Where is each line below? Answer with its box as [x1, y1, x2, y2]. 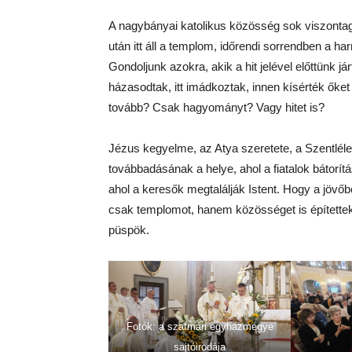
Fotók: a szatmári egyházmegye [126, 320, 273, 332]
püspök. [108, 222, 149, 236]
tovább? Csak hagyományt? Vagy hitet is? [108, 100, 324, 114]
